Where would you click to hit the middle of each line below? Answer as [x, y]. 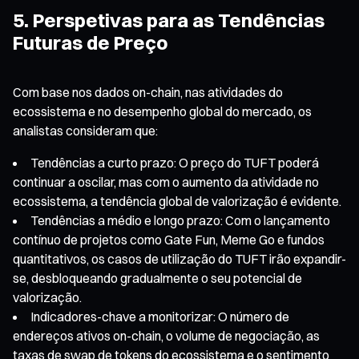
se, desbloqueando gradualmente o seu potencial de [157, 278]
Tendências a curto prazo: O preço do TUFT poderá [175, 162]
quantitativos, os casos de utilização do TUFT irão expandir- [179, 258]
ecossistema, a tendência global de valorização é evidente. [177, 201]
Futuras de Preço [90, 42]
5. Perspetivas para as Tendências [169, 20]
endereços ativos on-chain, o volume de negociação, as [166, 335]
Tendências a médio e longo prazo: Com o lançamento [180, 220]
